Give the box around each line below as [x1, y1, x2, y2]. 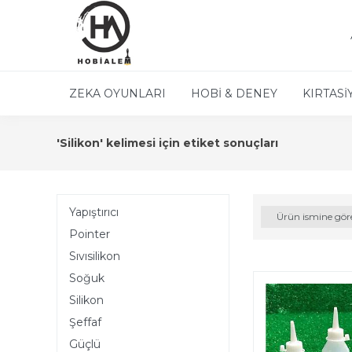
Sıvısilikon [69, 249, 120, 263]
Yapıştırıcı [69, 205, 119, 219]
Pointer [69, 227, 110, 241]
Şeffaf [69, 315, 101, 329]
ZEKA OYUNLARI [69, 86, 166, 101]
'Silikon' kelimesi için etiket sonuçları [57, 136, 278, 150]
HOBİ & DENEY [191, 86, 277, 101]
